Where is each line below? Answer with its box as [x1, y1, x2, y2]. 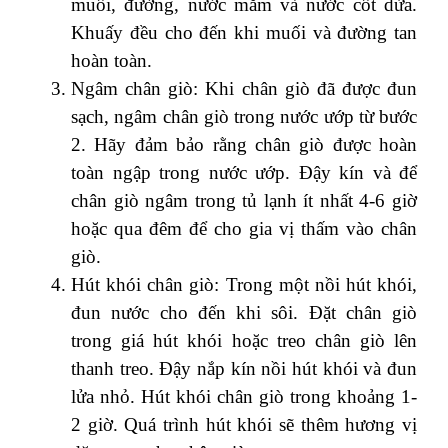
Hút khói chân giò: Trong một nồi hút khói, [71, 273, 417, 295]
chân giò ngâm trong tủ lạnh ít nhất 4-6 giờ [71, 189, 417, 211]
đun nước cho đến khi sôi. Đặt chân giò [71, 301, 417, 323]
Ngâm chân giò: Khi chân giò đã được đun [71, 77, 417, 99]
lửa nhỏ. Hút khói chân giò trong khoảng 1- [71, 385, 417, 407]
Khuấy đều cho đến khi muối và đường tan [71, 21, 417, 43]
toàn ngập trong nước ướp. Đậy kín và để [71, 161, 417, 183]
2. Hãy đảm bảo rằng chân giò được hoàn [71, 133, 417, 155]
